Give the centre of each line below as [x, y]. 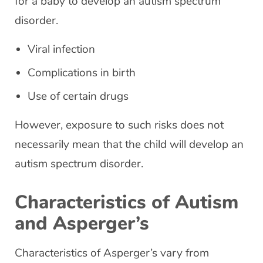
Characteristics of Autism [127, 202]
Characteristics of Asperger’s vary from [112, 253]
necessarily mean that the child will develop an [129, 144]
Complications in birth [82, 73]
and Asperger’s [82, 223]
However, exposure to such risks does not [119, 125]
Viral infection [61, 49]
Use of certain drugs [78, 96]
